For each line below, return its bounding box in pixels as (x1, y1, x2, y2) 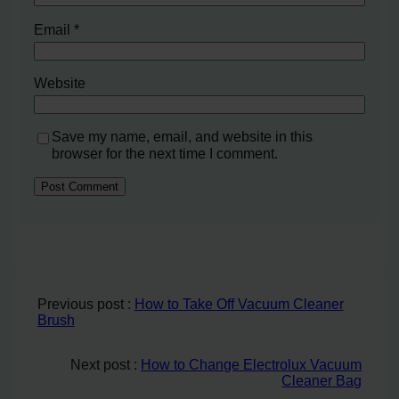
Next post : (70, 356, 142, 372)
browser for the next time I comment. (52, 145, 279, 162)
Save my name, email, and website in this (52, 128, 313, 145)
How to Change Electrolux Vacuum (141, 356, 362, 372)
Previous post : (37, 296, 134, 312)
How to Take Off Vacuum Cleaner (134, 296, 344, 312)
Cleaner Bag (281, 372, 362, 388)
